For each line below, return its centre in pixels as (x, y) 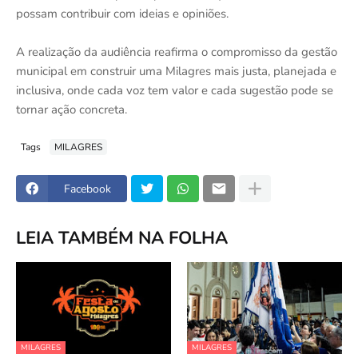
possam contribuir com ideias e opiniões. (122, 14)
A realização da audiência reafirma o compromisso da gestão (177, 52)
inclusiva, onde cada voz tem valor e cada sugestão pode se (175, 90)
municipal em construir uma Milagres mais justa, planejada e (176, 71)
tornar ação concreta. (72, 109)
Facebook (88, 189)
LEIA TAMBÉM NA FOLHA (122, 238)
